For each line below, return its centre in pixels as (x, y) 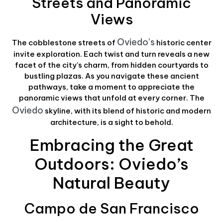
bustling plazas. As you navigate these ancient (111, 76)
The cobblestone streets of (64, 43)
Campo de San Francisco (111, 208)
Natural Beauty (111, 182)
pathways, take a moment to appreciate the (111, 87)
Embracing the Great (111, 145)
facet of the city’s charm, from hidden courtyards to (111, 65)
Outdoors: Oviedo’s (111, 164)
